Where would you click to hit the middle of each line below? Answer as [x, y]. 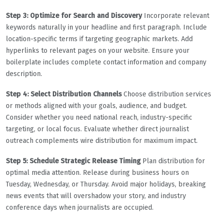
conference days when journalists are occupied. [80, 207]
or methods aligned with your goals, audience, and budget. [96, 106]
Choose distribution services [166, 94]
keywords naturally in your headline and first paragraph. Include [106, 27]
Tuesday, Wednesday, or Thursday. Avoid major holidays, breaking [106, 184]
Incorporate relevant [176, 15]
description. [24, 74]
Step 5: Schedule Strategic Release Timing [73, 161]
